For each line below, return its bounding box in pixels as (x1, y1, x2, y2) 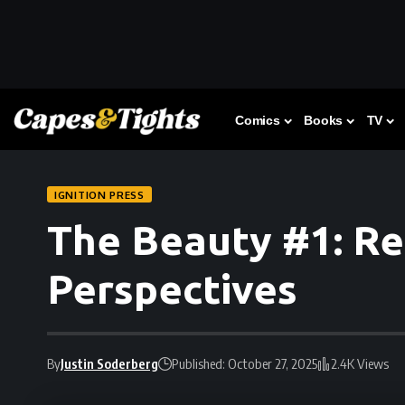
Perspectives (47, 266, 297, 313)
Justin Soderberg (61, 354, 158, 372)
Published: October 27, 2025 (172, 354, 317, 372)
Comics (235, 113, 280, 128)
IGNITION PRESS (54, 187, 145, 202)
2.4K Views (331, 354, 389, 372)
